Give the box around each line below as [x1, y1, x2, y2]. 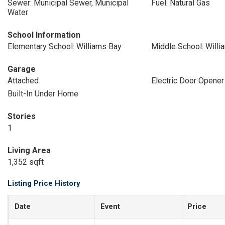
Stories [8, 111, 36, 121]
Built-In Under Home [8, 89, 78, 98]
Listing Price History [8, 179, 80, 188]
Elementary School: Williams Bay [8, 42, 122, 51]
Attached [8, 76, 39, 85]
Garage [8, 64, 36, 74]
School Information [8, 30, 80, 40]
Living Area [8, 146, 51, 155]
